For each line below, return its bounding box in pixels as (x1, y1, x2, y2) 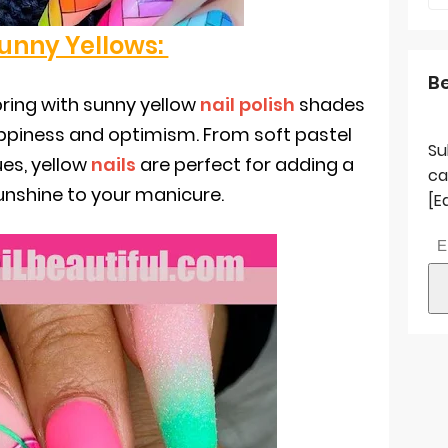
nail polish (199, 92, 295, 117)
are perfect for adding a (139, 152, 354, 177)
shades (294, 92, 365, 117)
